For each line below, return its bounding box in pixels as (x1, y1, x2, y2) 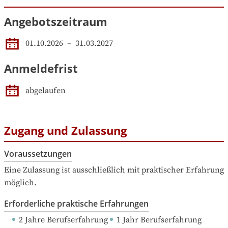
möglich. (4, 178, 37, 188)
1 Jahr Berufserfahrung (117, 215, 202, 225)
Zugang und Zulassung (4, 122, 127, 138)
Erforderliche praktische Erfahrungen (4, 198, 149, 210)
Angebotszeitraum (4, 13, 107, 29)
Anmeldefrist (4, 60, 78, 76)
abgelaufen (25, 85, 66, 96)
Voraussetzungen (4, 148, 72, 160)
